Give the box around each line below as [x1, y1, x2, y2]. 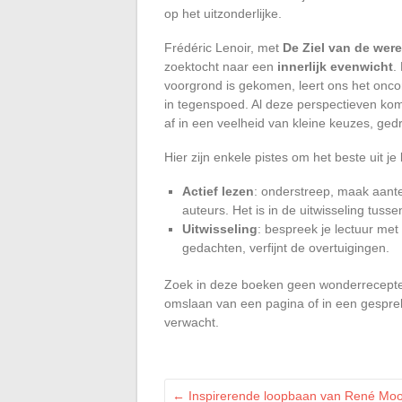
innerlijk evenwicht [277, 58, 393, 74]
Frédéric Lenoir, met [164, 39, 283, 55]
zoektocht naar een [164, 58, 277, 74]
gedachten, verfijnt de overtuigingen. [182, 240, 389, 255]
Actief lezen [182, 183, 254, 198]
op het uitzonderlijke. [164, 5, 282, 21]
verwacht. [164, 314, 219, 329]
